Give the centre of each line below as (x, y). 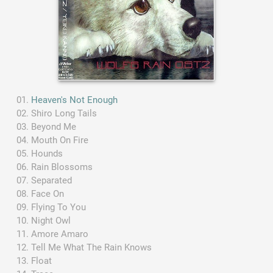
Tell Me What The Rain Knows (92, 247)
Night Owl (51, 220)
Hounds (47, 153)
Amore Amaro (60, 234)
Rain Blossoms (62, 167)
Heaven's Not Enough (75, 100)
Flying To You (59, 207)
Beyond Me (54, 126)
